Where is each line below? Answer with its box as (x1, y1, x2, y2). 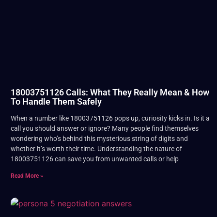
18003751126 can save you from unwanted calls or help (11, 155, 179, 163)
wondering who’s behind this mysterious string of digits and (11, 134, 188, 142)
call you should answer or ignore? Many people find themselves (11, 124, 199, 132)
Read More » (11, 172, 43, 179)
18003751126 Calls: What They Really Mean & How (11, 87, 209, 97)
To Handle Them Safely (11, 96, 102, 107)
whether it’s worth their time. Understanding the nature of (11, 144, 182, 153)
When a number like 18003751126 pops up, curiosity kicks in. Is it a (11, 114, 210, 122)
